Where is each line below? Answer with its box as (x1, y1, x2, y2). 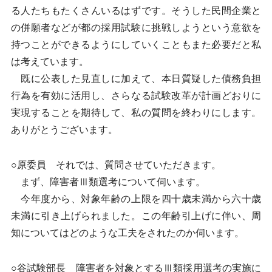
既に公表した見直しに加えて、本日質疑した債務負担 (10, 73, 262, 84)
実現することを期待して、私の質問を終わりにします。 (10, 107, 262, 118)
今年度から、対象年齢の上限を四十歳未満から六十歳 (10, 194, 262, 204)
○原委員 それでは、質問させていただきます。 (10, 160, 221, 170)
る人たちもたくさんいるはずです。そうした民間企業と (10, 5, 262, 16)
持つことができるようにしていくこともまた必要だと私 (10, 39, 262, 50)
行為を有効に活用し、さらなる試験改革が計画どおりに (10, 90, 262, 101)
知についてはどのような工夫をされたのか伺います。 (10, 228, 244, 238)
